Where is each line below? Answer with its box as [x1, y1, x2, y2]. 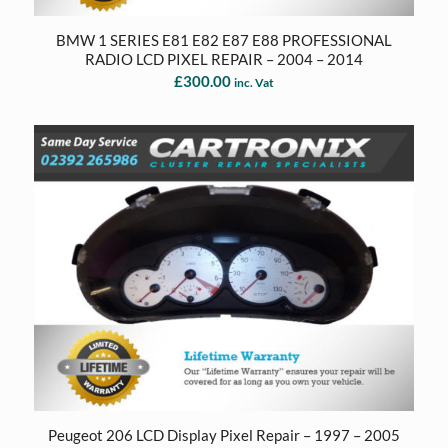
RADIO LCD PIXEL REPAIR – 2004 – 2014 [84, 50, 363, 69]
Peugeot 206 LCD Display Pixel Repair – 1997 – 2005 [47, 425, 400, 444]
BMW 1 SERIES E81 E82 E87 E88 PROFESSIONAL [55, 31, 392, 50]
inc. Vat [233, 75, 274, 91]
